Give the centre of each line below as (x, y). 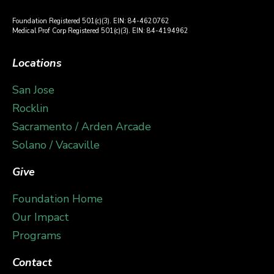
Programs (37, 235)
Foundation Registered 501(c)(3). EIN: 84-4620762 (91, 21)
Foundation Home (57, 198)
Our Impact (41, 217)
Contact (32, 262)
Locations (37, 63)
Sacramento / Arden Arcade (82, 126)
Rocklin (30, 108)
